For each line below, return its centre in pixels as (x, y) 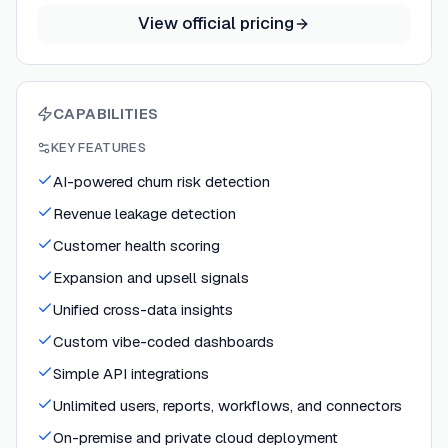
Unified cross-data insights (143, 309)
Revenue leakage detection (144, 213)
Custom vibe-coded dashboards (163, 341)
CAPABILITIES (106, 113)
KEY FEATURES (98, 147)
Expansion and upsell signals (151, 277)
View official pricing (216, 23)
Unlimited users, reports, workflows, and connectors (227, 405)
